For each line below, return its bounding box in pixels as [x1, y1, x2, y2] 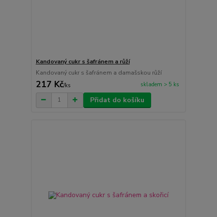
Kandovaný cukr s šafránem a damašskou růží [35, 68, 162, 77]
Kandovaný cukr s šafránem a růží [35, 57, 130, 65]
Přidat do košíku [90, 95, 144, 105]
